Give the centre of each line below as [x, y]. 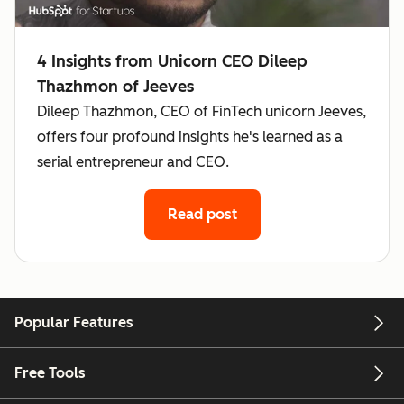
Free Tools [50, 372]
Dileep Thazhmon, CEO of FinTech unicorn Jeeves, [202, 112]
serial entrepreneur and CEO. [133, 162]
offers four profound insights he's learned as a [190, 137]
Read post [202, 215]
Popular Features [74, 323]
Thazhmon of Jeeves [115, 87]
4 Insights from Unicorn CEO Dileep [172, 62]
